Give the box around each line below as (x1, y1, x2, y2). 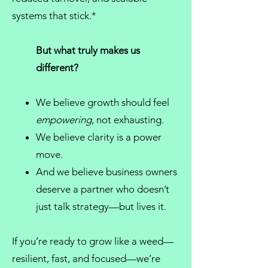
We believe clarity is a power (36, 131, 162, 143)
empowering (36, 114, 92, 126)
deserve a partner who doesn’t (36, 183, 169, 195)
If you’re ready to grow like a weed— (12, 235, 173, 247)
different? (36, 62, 78, 74)
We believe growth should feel (36, 96, 169, 108)
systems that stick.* (12, 10, 96, 22)
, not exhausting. (92, 114, 164, 126)
